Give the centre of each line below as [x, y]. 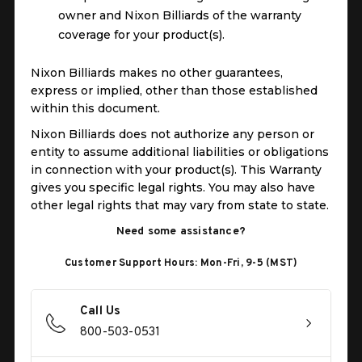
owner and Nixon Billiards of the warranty [179, 15]
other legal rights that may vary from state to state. [180, 205]
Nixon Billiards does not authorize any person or [173, 134]
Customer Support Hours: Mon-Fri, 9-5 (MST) [181, 264]
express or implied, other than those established [174, 90]
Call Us [101, 312]
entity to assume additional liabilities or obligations [180, 152]
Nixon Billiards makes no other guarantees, [157, 72]
